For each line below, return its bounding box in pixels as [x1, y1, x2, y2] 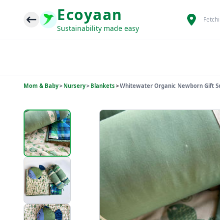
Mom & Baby [24, 82, 58, 89]
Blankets [90, 82, 115, 89]
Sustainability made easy [57, 23, 139, 33]
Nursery [63, 82, 85, 89]
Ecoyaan [57, 4, 123, 25]
